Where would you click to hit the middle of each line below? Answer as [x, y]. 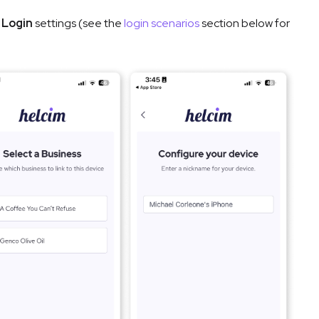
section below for [245, 23]
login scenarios [162, 23]
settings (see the [78, 23]
